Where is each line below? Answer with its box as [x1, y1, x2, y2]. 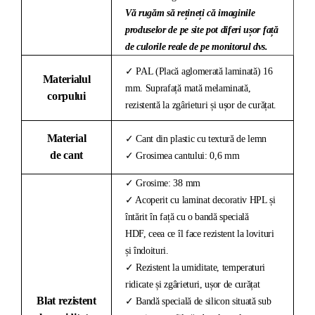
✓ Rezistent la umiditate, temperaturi [125, 262, 266, 273]
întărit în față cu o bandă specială [125, 211, 249, 222]
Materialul [42, 72, 91, 85]
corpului [47, 89, 86, 102]
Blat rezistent [37, 294, 96, 307]
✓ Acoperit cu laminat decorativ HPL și [125, 194, 276, 205]
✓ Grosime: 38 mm [125, 177, 200, 188]
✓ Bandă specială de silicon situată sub [125, 295, 271, 307]
